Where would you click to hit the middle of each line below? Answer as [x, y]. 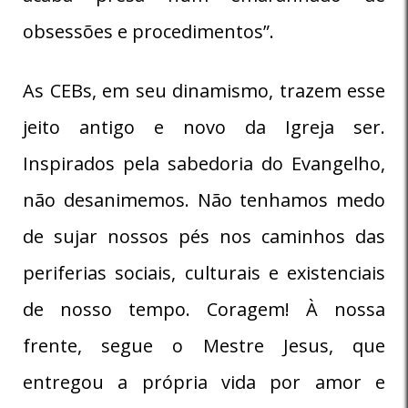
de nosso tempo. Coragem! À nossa [204, 309]
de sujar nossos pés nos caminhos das [204, 236]
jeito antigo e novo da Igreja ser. [204, 127]
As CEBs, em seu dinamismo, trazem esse [204, 90]
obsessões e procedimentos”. [148, 31]
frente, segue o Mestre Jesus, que [204, 345]
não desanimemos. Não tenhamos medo [204, 199]
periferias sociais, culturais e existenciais [204, 272]
